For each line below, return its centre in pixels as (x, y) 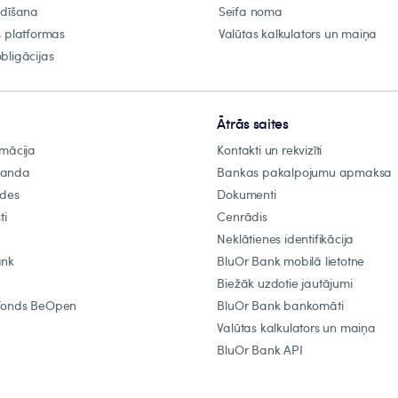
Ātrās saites (253, 123)
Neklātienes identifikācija (286, 239)
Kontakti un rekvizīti (270, 150)
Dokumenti (247, 194)
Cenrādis (242, 216)
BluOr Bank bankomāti (280, 305)
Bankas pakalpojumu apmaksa (305, 172)
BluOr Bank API (260, 350)
